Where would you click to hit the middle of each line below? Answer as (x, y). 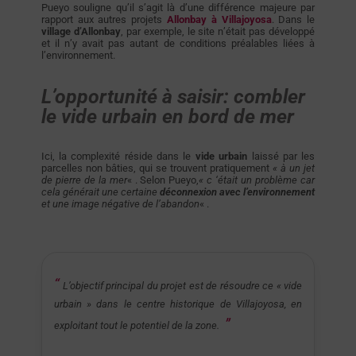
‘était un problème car (265, 180)
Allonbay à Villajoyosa (219, 19)
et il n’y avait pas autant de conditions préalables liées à (178, 43)
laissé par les (281, 157)
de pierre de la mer (84, 180)
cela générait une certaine (101, 192)
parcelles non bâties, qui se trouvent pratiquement (157, 168)
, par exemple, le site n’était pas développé (218, 31)
